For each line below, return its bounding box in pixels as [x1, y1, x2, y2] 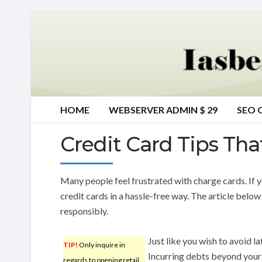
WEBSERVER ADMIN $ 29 [109, 104, 218, 115]
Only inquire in [78, 240, 125, 249]
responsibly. [60, 205, 108, 216]
